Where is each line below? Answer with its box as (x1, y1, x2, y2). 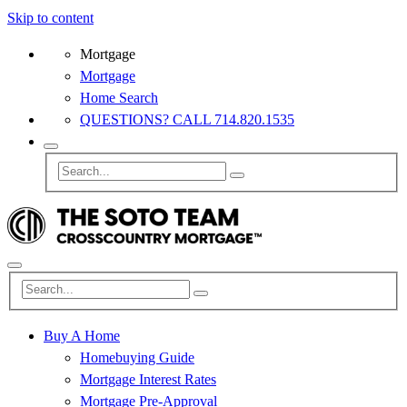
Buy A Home (44, 328, 120, 344)
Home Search (80, 90, 158, 105)
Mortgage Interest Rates (80, 372, 216, 388)
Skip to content (7, 10, 94, 25)
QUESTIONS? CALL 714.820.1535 (80, 112, 294, 127)
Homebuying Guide (80, 350, 194, 366)
